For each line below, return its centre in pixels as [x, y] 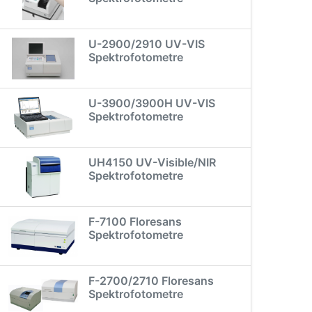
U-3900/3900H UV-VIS [152, 103]
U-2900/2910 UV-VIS [147, 44]
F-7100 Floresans [135, 221]
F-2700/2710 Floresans [151, 281]
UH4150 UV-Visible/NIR [152, 162]
